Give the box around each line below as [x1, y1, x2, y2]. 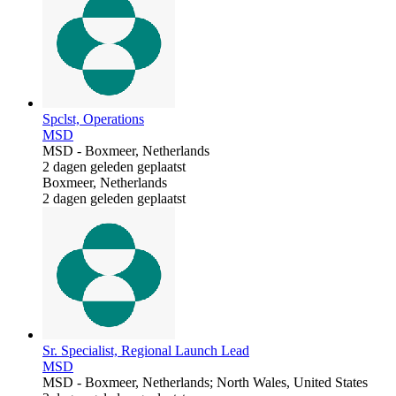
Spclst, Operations [42, 110, 144, 126]
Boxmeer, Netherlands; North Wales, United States [85, 374, 368, 390]
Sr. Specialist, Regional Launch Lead [42, 342, 249, 358]
